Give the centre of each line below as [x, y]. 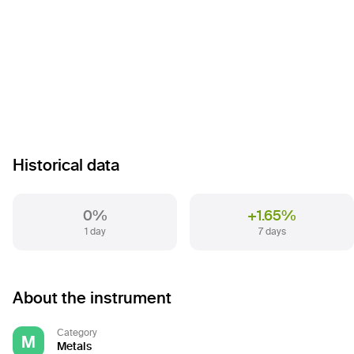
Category [77, 333]
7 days [272, 232]
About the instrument [92, 298]
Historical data [66, 165]
